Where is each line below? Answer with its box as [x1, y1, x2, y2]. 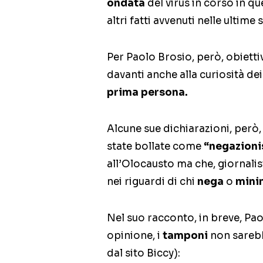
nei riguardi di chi [107, 175, 197, 188]
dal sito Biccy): [107, 247, 180, 259]
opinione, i [107, 229, 163, 242]
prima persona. [107, 86, 188, 99]
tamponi [163, 229, 210, 242]
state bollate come [107, 140, 204, 153]
